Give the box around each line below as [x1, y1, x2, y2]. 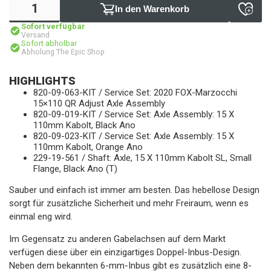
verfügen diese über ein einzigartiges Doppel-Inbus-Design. [9, 247, 241, 258]
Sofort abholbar [21, 39, 77, 48]
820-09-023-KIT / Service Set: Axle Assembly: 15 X [33, 131, 234, 142]
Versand [21, 30, 50, 39]
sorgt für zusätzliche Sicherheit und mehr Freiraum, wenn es [9, 198, 249, 209]
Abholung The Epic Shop [21, 47, 105, 56]
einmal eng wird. [9, 211, 73, 222]
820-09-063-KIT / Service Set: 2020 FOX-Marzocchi [33, 87, 237, 98]
